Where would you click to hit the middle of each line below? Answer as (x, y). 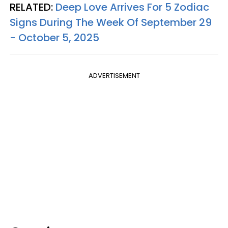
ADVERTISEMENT (114, 75)
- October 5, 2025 (54, 37)
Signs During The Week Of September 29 (111, 22)
